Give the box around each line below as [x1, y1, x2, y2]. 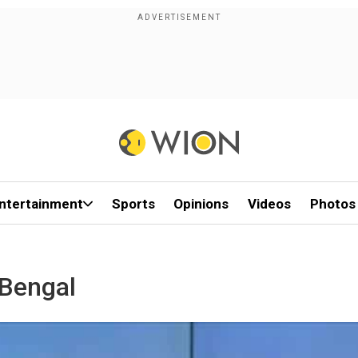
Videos [248, 196, 292, 212]
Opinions [173, 196, 229, 212]
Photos [309, 196, 356, 212]
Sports [111, 196, 155, 212]
